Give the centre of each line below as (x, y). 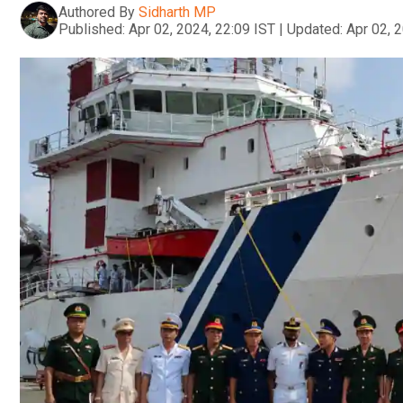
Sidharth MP (177, 12)
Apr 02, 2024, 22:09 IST (202, 29)
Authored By (97, 12)
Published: (92, 29)
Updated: (315, 29)
